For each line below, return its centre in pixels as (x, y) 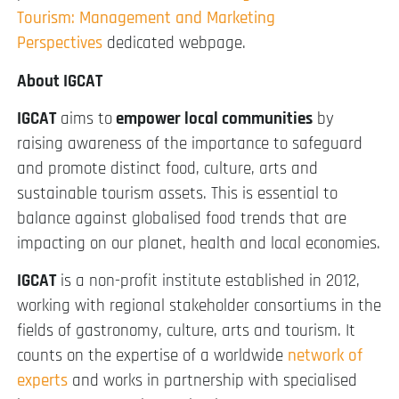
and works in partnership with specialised (212, 381)
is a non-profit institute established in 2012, (208, 281)
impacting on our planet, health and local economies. (199, 243)
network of (325, 356)
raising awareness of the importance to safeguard (190, 143)
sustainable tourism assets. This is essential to (177, 193)
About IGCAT (60, 81)
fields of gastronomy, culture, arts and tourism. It (186, 331)
